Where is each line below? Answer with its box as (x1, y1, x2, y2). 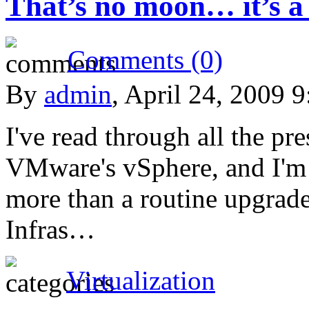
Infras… (6, 214, 95, 244)
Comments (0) (68, 44, 223, 74)
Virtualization (66, 265, 215, 295)
